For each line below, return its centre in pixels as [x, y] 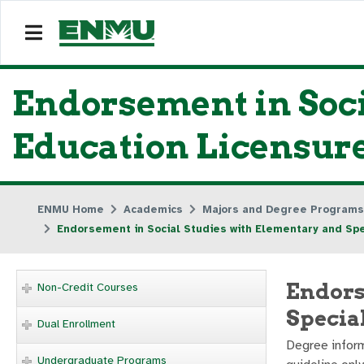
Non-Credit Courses [88, 287]
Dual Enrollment [76, 324]
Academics [153, 210]
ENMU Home [71, 210]
